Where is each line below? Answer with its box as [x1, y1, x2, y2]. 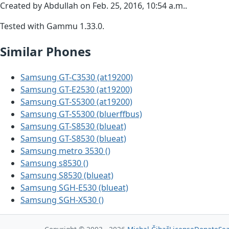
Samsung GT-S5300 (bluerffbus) [20, 108, 142, 120]
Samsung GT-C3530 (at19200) [20, 71, 133, 83]
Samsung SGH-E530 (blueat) [20, 181, 128, 193]
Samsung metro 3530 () [20, 145, 110, 156]
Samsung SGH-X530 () [20, 194, 104, 205]
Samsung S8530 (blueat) [20, 169, 113, 181]
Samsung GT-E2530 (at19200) [20, 83, 132, 95]
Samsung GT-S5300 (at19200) [20, 96, 132, 107]
